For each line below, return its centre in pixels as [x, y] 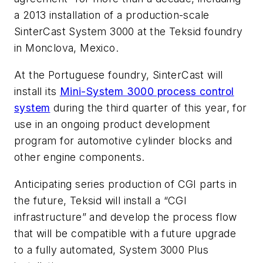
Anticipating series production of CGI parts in [126, 184]
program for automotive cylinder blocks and [123, 140]
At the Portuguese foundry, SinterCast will [119, 75]
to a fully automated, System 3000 [101, 249]
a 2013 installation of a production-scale [112, 15]
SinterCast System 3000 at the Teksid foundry [129, 32]
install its [37, 91]
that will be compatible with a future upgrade [125, 233]
